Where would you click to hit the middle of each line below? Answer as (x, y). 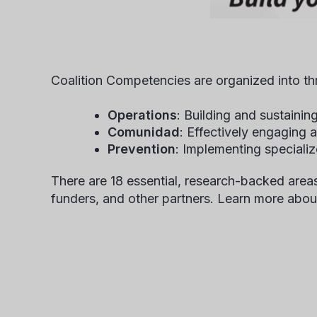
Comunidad (144, 132)
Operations (142, 115)
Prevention (142, 149)
